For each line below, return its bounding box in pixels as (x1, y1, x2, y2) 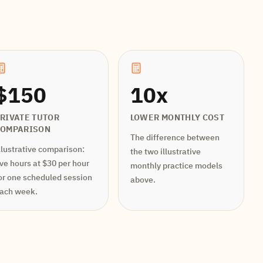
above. (130, 174, 156, 185)
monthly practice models (130, 160, 222, 171)
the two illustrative (130, 146, 201, 157)
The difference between (130, 132, 220, 143)
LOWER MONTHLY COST (130, 112, 225, 123)
